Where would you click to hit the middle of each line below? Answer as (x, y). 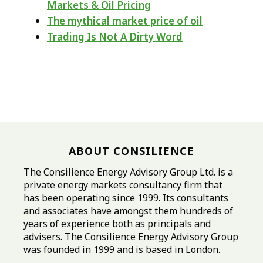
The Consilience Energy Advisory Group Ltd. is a (128, 172)
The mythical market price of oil (125, 21)
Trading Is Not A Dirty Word (115, 37)
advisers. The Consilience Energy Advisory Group (131, 237)
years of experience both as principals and (117, 224)
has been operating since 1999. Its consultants (126, 198)
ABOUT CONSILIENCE (131, 151)
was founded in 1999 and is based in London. (122, 250)
